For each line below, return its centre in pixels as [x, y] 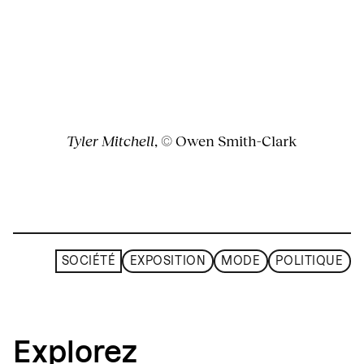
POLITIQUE [310, 261]
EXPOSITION [168, 261]
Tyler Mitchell [110, 140]
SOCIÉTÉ [89, 261]
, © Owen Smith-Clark [226, 140]
